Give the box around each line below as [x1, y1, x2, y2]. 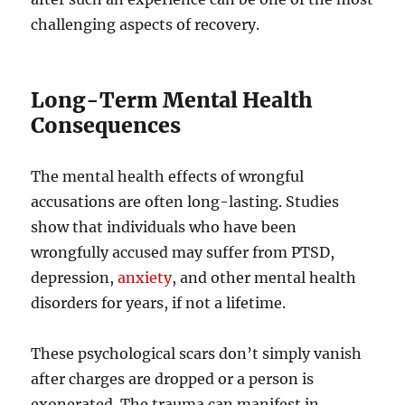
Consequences [31, 111, 182, 138]
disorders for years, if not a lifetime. [31, 293, 287, 312]
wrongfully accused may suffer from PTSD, [31, 242, 335, 261]
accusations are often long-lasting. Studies [31, 192, 340, 211]
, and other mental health [172, 268, 357, 287]
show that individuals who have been [31, 217, 297, 236]
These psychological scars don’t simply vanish [31, 344, 363, 363]
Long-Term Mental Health [31, 86, 314, 113]
